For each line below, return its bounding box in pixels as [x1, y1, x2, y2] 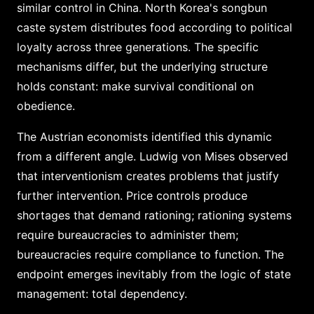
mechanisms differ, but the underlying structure [17, 59, 268, 74]
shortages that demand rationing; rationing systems [17, 207, 292, 222]
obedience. [17, 98, 75, 113]
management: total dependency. [17, 286, 187, 301]
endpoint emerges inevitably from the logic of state [17, 266, 291, 281]
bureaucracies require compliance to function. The [17, 247, 284, 261]
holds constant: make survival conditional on [17, 78, 254, 93]
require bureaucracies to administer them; [17, 227, 238, 242]
